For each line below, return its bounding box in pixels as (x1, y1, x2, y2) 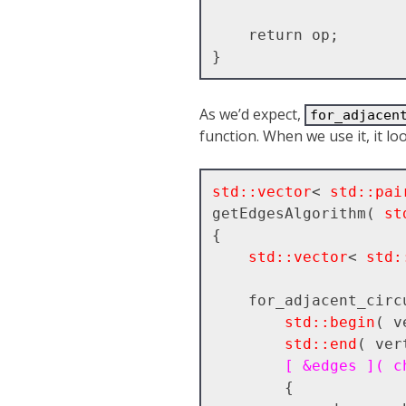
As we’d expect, (199, 103, 304, 124)
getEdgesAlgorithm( (211, 204, 384, 222)
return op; (211, 25, 248, 43)
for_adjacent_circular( (211, 291, 248, 309)
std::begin (284, 313, 375, 331)
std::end (284, 334, 357, 353)
